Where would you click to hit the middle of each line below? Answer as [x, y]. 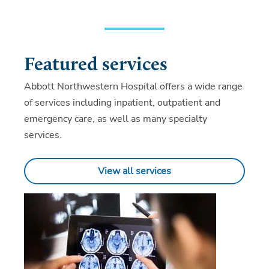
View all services [134, 171]
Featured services [96, 65]
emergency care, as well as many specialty [116, 119]
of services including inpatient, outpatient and [122, 102]
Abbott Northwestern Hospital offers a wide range [133, 86]
